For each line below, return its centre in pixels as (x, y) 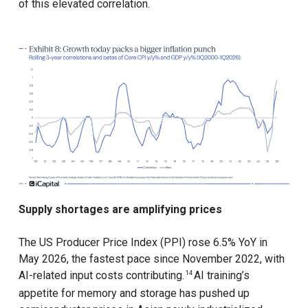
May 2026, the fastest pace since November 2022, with (151, 259)
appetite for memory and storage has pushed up (134, 294)
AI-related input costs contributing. (101, 276)
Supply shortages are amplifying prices (120, 210)
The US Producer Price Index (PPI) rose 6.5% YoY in (143, 243)
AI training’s (220, 276)
